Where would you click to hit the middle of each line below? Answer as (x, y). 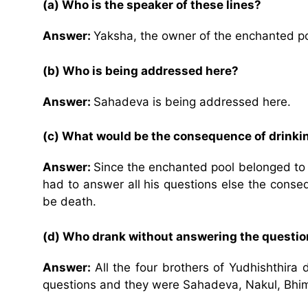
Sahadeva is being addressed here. (192, 101)
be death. (69, 202)
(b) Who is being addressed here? (141, 70)
